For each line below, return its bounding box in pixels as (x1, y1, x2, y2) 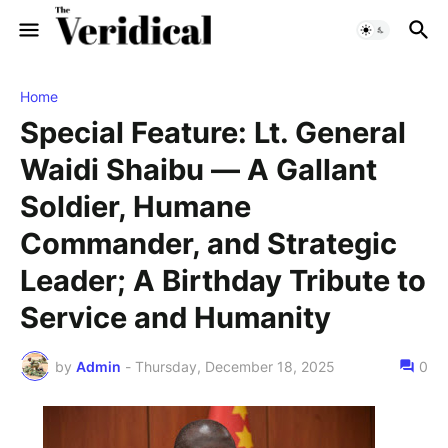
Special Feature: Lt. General (20, 115, 406, 150)
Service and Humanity (20, 300, 331, 335)
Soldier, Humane (20, 189, 251, 224)
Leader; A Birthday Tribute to (20, 263, 426, 298)
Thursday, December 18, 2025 (135, 357, 335, 375)
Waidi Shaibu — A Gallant (20, 152, 377, 187)
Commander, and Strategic (20, 226, 397, 261)
